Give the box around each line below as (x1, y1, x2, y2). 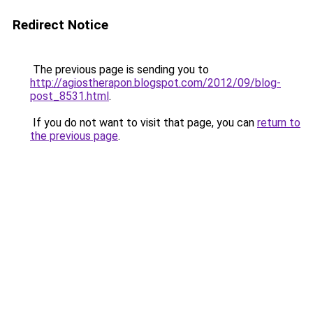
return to (257, 116, 300, 129)
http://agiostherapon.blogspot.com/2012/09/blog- (30, 76, 281, 89)
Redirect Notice (13, 17, 108, 33)
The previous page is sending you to (30, 63, 209, 76)
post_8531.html (30, 89, 109, 103)
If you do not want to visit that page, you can (30, 116, 257, 129)
